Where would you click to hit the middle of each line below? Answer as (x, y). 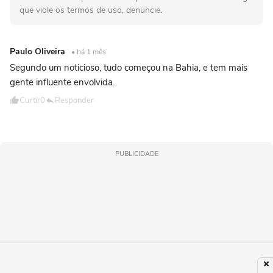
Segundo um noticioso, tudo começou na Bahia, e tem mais (129, 68)
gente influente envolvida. (62, 83)
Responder (74, 101)
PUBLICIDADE (136, 154)
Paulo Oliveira (39, 52)
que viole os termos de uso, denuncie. (91, 10)
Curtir (30, 101)
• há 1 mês (89, 52)
